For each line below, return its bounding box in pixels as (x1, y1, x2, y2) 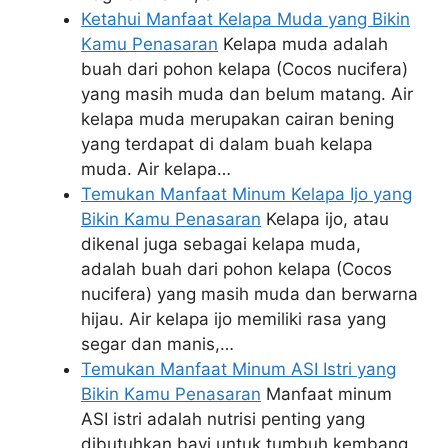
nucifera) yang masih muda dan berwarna (81, 283, 418, 304)
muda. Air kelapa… (81, 158, 231, 179)
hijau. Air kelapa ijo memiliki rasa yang (81, 308, 386, 329)
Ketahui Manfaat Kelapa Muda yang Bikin (81, 8, 410, 29)
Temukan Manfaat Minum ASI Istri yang (81, 358, 396, 379)
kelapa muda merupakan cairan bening (81, 108, 394, 129)
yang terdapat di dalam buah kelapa (81, 133, 373, 154)
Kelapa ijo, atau (261, 208, 389, 229)
